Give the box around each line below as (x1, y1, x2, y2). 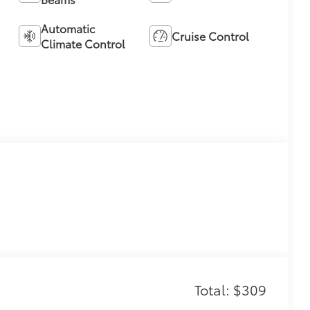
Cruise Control (171, 27, 249, 44)
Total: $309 (194, 279, 267, 299)
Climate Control (40, 35, 125, 51)
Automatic (40, 19, 95, 36)
